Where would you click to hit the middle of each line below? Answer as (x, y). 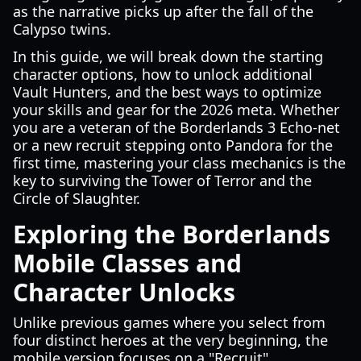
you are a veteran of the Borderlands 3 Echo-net (176, 127)
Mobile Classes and (127, 263)
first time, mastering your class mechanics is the (179, 163)
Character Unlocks (124, 292)
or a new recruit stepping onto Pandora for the (173, 145)
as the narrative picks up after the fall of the (163, 11)
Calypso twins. (62, 29)
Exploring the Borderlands (172, 234)
